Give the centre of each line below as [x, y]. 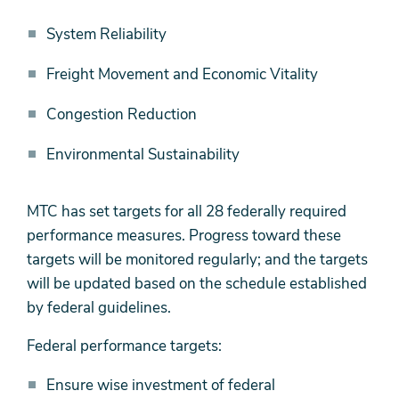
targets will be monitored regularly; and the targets [197, 260]
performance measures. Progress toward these [184, 236]
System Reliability [106, 35]
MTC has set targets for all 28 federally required [187, 212]
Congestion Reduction [122, 115]
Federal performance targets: [124, 346]
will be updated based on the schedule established [197, 284]
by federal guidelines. [99, 308]
